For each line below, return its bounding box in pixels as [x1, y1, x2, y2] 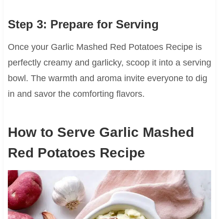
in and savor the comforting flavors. [7, 89, 145, 99]
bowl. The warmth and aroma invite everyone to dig [7, 73, 207, 84]
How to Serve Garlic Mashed [7, 125, 194, 140]
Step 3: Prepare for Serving [7, 18, 159, 31]
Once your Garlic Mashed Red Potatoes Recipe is [7, 42, 202, 52]
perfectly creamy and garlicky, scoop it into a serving [7, 58, 211, 68]
